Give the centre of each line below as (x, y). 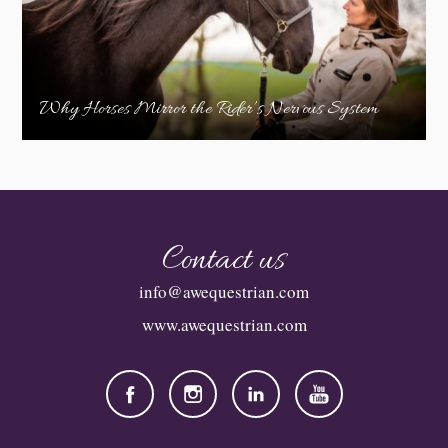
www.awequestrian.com (224, 325)
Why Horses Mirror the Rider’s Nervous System (209, 109)
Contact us (223, 260)
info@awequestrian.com (224, 291)
